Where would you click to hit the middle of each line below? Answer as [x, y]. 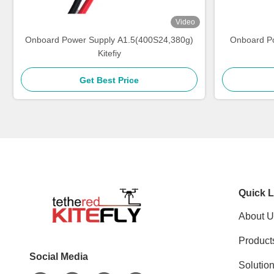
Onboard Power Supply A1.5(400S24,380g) [109, 40]
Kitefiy [109, 53]
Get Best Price [109, 80]
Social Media [59, 257]
